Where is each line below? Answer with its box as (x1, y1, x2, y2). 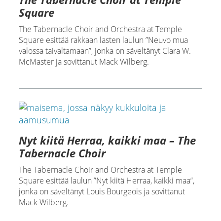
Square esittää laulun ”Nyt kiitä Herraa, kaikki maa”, (18, 175, 194, 186)
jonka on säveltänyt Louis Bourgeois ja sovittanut (18, 186, 185, 197)
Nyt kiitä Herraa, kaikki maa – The (18, 133, 196, 148)
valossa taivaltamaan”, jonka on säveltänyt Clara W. (18, 45, 191, 57)
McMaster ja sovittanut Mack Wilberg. (18, 56, 149, 68)
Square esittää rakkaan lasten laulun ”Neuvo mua (18, 35, 188, 46)
